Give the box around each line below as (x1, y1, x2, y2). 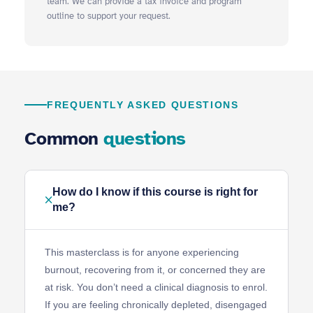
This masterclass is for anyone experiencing (45, 247, 239, 259)
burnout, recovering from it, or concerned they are (45, 264, 265, 276)
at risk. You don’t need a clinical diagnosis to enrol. (45, 282, 268, 293)
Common (24, 127, 104, 151)
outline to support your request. (47, 10, 170, 22)
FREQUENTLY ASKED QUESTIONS (47, 99, 239, 111)
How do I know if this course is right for (52, 186, 258, 198)
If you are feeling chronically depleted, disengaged (45, 299, 267, 311)
